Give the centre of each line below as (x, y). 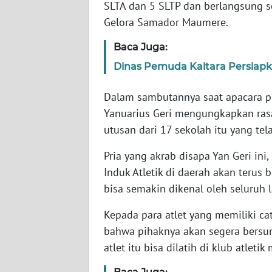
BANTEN (39, 66)
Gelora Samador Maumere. (166, 22)
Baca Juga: (141, 47)
